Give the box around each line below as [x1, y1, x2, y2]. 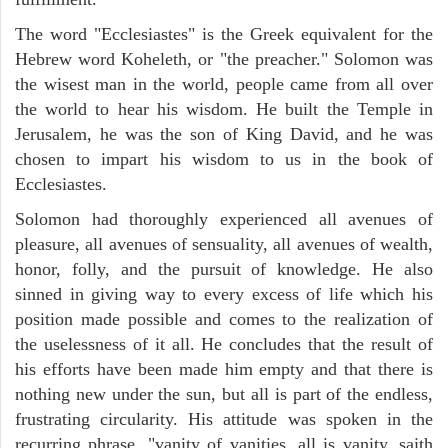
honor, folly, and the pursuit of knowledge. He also [15, 258, 433, 279]
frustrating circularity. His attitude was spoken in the [15, 408, 433, 429]
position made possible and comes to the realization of [15, 308, 433, 329]
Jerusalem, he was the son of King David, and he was [15, 123, 433, 144]
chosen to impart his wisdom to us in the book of [15, 148, 433, 169]
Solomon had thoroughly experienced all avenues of [15, 208, 433, 229]
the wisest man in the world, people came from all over [15, 73, 433, 94]
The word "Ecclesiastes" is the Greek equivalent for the [15, 23, 433, 44]
